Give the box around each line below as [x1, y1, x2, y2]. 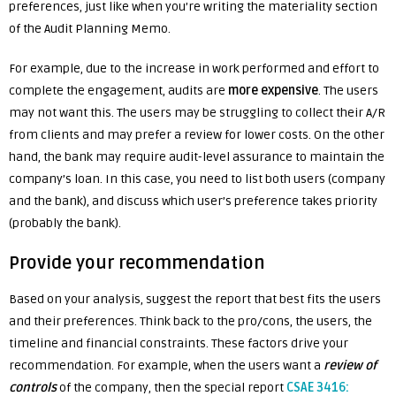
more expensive [228, 83, 318, 98]
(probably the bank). [9, 216, 124, 231]
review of [324, 358, 377, 373]
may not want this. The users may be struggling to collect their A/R [9, 105, 385, 120]
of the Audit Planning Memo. [9, 21, 176, 36]
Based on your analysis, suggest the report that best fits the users [9, 292, 381, 307]
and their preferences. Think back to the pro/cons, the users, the [9, 314, 372, 329]
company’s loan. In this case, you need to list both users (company [9, 171, 385, 187]
